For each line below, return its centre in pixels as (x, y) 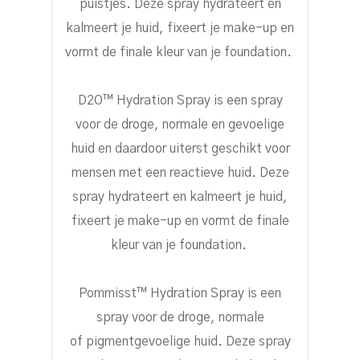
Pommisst (108, 293)
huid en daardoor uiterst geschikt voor (180, 148)
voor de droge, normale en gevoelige (180, 124)
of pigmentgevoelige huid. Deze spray (180, 341)
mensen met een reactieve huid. (165, 172)
